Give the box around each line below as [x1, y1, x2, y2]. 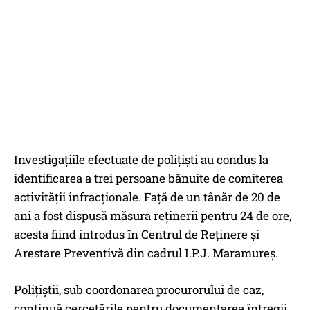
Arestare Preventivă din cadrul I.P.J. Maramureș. [14, 245, 278, 262]
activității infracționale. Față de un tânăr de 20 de [14, 189, 280, 206]
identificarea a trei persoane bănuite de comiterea [14, 170, 283, 187]
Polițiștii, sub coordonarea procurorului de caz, [14, 282, 264, 298]
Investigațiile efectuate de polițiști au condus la [14, 152, 268, 168]
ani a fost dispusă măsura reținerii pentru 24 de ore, [14, 208, 291, 224]
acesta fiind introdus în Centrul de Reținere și [14, 226, 259, 243]
